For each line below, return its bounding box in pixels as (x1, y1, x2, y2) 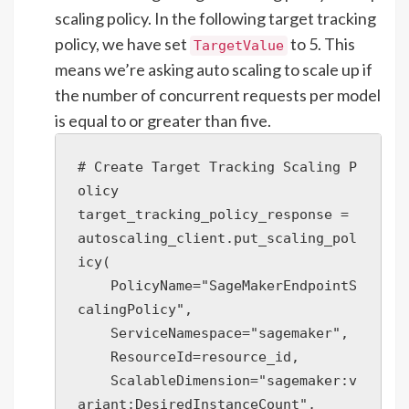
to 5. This (288, 33, 355, 54)
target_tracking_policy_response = (78, 205, 349, 223)
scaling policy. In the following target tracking (55, 7, 376, 28)
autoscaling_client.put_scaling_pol (78, 229, 357, 246)
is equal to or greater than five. (55, 110, 271, 131)
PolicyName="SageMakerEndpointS (78, 277, 110, 294)
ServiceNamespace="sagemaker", (78, 324, 110, 341)
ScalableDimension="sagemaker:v (78, 372, 110, 389)
